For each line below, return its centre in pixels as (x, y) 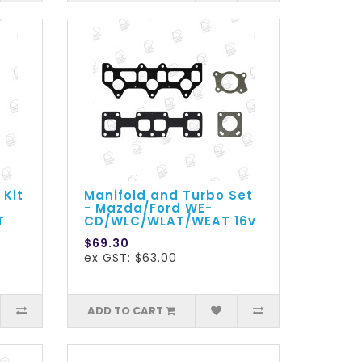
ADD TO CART (126, 311)
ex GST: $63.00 (131, 258)
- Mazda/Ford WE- (149, 208)
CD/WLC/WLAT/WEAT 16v (170, 221)
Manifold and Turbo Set (169, 196)
